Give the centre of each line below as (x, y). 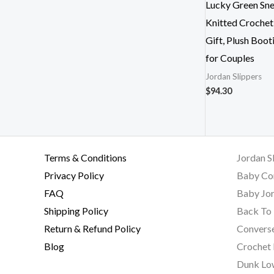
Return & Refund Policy (92, 228)
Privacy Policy (74, 175)
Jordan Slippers (234, 76)
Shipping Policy (76, 210)
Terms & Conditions (85, 157)
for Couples (230, 57)
